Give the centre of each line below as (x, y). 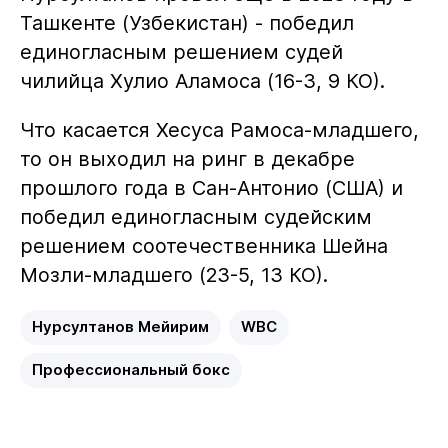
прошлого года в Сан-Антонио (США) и (211, 187)
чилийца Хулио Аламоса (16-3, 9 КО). (202, 80)
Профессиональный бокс (130, 369)
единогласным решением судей (181, 51)
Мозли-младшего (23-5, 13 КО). (173, 274)
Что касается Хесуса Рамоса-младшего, (219, 129)
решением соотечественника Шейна (203, 245)
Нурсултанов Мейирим (120, 326)
